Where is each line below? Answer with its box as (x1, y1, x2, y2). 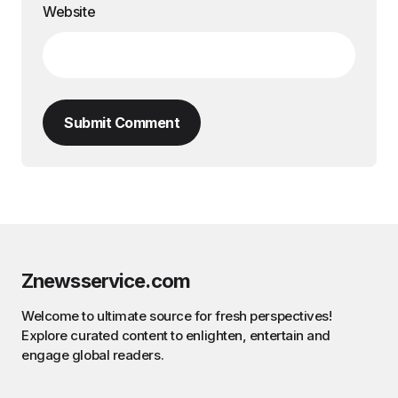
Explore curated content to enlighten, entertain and (21, 327, 331, 344)
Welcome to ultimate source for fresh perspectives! (21, 307, 332, 324)
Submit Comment (64, 113, 179, 131)
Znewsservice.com (21, 269, 190, 292)
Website (43, 2, 96, 20)
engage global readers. (21, 346, 164, 363)
